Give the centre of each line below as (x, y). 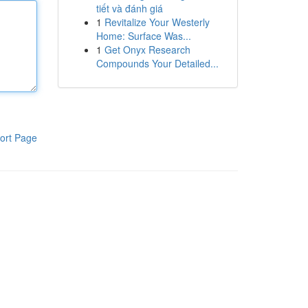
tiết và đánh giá (129, 8)
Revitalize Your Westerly (157, 22)
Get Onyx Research (147, 49)
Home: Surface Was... (143, 36)
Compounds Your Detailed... (157, 63)
